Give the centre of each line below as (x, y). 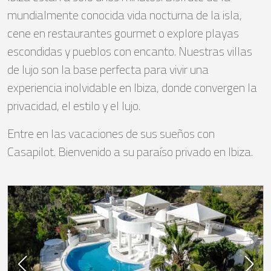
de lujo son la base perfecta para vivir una (108, 70)
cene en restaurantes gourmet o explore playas (123, 33)
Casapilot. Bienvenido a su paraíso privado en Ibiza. (130, 152)
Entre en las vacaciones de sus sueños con (111, 134)
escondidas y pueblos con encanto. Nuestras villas (130, 51)
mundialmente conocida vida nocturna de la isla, (125, 15)
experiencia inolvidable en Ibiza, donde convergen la (132, 88)
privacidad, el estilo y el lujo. (74, 106)
